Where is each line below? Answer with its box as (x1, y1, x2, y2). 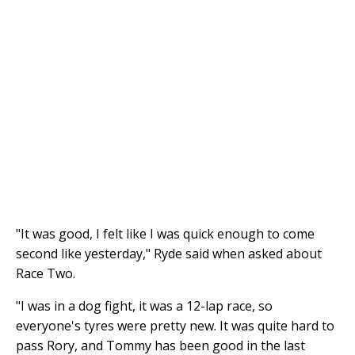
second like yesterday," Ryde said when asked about (16, 244, 322, 262)
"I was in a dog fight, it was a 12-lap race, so (16, 296, 273, 315)
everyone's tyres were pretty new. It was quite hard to (16, 316, 334, 334)
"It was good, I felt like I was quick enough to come (16, 224, 315, 242)
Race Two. (16, 264, 75, 282)
